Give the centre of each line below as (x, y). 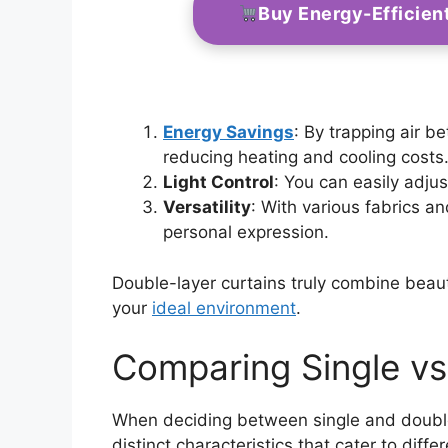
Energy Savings (228, 132)
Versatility (207, 207)
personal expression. (246, 232)
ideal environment (224, 307)
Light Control (218, 182)
